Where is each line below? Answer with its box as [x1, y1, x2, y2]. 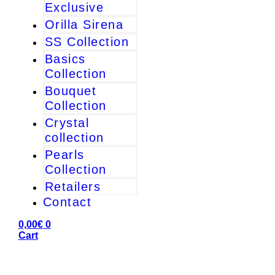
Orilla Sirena [44, 18, 124, 31]
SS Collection [44, 35, 130, 48]
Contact [42, 195, 92, 209]
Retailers [44, 180, 101, 193]
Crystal [44, 116, 90, 130]
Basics [44, 52, 86, 66]
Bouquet [44, 84, 97, 98]
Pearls [44, 148, 85, 161]
